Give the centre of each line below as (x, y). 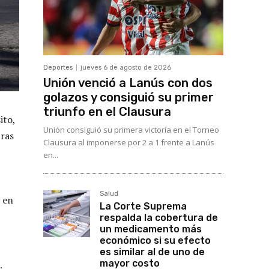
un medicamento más (151, 229)
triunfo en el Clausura (107, 112)
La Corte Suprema (143, 207)
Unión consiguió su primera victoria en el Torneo (131, 130)
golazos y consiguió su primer (128, 98)
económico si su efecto (155, 241)
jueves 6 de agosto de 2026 (126, 68)
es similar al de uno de (152, 252)
